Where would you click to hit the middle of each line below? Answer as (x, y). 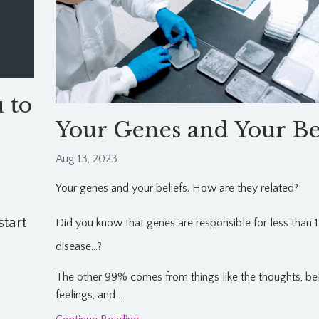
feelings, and (87, 295)
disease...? (78, 247)
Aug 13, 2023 (86, 159)
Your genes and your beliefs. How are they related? (177, 188)
